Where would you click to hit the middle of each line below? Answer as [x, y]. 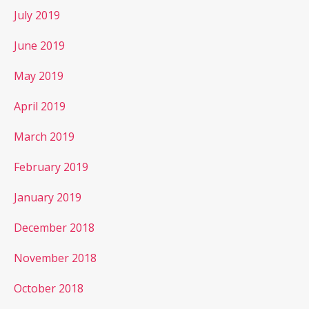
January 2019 [48, 197]
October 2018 [49, 288]
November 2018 [55, 258]
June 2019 [39, 45]
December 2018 [54, 227]
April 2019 [40, 106]
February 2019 [51, 167]
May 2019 [39, 76]
